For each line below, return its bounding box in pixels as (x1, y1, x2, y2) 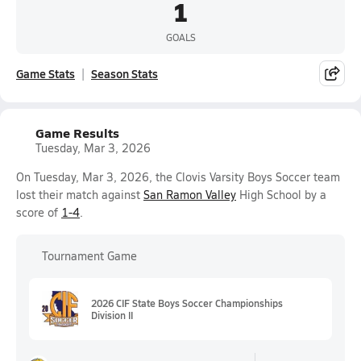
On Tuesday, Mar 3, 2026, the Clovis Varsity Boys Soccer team (16, 169, 340, 185)
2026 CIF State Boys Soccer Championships (91, 296, 283, 309)
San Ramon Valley (143, 187, 236, 202)
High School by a (236, 187, 326, 202)
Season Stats (91, 65, 158, 81)
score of (16, 205, 61, 220)
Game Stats (16, 65, 75, 81)
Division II (91, 308, 133, 322)
